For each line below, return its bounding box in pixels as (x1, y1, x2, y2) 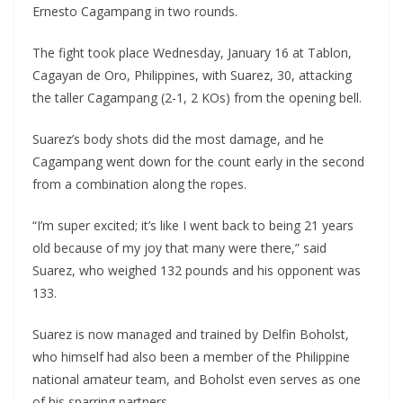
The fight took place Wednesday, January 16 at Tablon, (32, 44, 352, 62)
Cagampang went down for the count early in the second (32, 153, 364, 171)
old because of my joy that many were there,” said (32, 239, 327, 257)
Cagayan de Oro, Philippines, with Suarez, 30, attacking (32, 67, 352, 85)
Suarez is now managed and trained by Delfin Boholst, (32, 326, 349, 344)
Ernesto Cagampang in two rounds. (32, 3, 237, 21)
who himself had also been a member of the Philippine (32, 348, 350, 366)
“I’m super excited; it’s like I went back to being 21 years (32, 217, 354, 235)
